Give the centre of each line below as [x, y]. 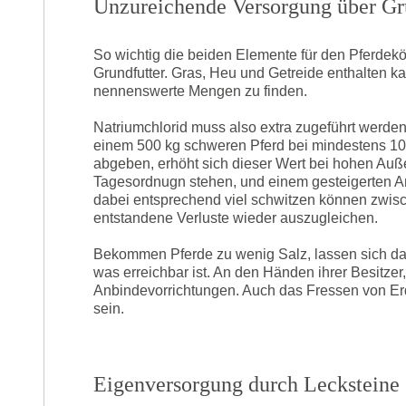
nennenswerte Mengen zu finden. [200, 92]
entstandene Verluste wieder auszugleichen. [236, 218]
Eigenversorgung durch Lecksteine [246, 385]
